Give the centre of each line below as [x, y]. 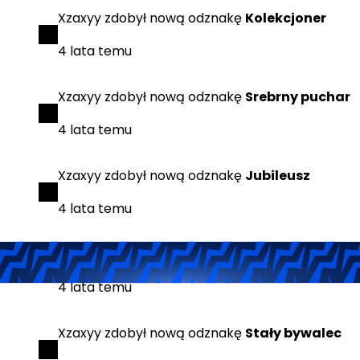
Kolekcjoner [286, 18]
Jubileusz [278, 176]
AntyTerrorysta [299, 254]
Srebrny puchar [298, 97]
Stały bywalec [293, 333]
